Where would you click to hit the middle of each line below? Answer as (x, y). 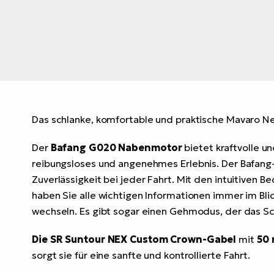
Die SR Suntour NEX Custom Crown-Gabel (135, 239)
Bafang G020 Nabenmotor (116, 147)
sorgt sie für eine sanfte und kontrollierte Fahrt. (141, 255)
